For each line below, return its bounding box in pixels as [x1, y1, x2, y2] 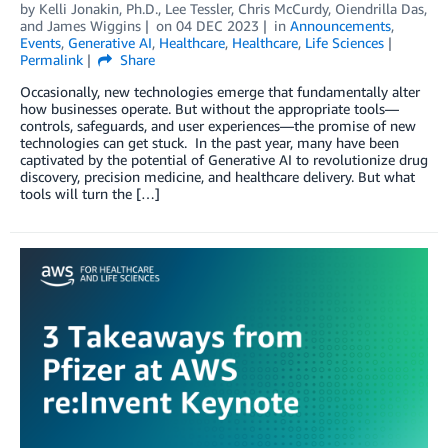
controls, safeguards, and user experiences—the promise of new [20, 116, 416, 134]
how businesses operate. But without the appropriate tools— [20, 99, 399, 117]
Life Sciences [305, 33, 384, 51]
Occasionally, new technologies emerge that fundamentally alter [20, 82, 420, 100]
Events [20, 33, 61, 51]
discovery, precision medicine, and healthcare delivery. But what [20, 167, 415, 185]
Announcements [289, 16, 391, 34]
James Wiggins [47, 16, 141, 34]
